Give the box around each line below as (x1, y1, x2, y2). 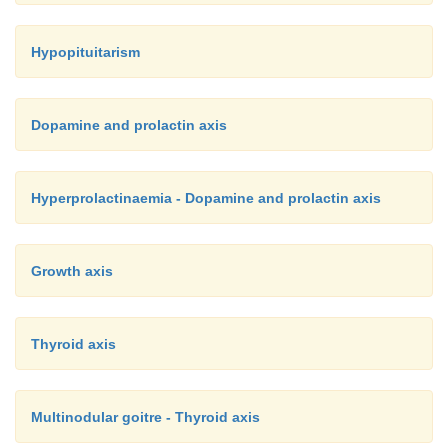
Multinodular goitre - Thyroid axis (31, 408, 260, 425)
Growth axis (31, 262, 113, 279)
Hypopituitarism (31, 43, 140, 60)
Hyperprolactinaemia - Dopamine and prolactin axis (31, 189, 381, 206)
